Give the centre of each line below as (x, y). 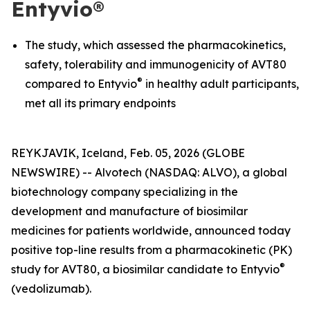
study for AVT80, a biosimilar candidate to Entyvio (145, 269)
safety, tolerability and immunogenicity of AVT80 (156, 64)
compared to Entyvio (81, 84)
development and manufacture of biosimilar (129, 211)
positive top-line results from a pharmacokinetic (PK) (152, 250)
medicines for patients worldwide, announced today (151, 230)
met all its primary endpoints (100, 103)
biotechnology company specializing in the (125, 192)
